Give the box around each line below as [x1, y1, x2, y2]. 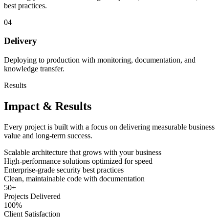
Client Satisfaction [4, 209, 60, 218]
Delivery [4, 36, 37, 46]
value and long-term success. [4, 131, 92, 140]
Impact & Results [4, 99, 91, 112]
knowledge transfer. [4, 65, 65, 73]
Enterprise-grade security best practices [4, 165, 124, 174]
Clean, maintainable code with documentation [4, 174, 145, 183]
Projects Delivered [4, 192, 61, 200]
